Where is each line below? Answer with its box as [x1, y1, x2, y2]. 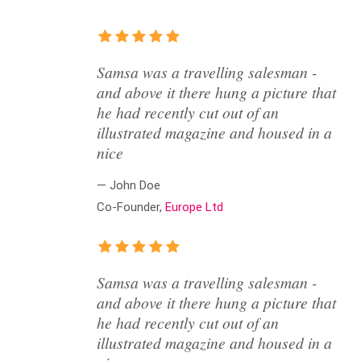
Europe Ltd [165, 200, 223, 214]
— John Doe [97, 178, 160, 193]
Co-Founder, [97, 200, 165, 214]
